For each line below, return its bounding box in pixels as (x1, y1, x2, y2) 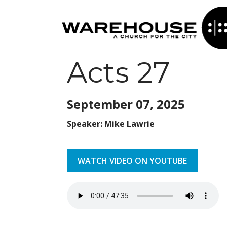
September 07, (67, 96, 157, 112)
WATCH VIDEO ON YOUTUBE (78, 155, 187, 166)
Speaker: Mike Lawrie (67, 118, 155, 129)
